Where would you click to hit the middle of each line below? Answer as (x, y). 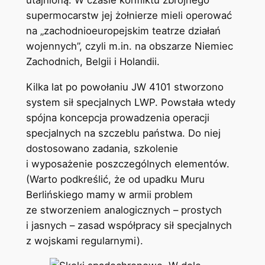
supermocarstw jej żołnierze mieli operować (129, 15)
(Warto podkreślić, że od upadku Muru (115, 179)
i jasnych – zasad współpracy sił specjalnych (129, 225)
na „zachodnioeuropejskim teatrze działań (123, 30)
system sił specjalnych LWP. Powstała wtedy (130, 102)
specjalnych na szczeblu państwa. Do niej (123, 133)
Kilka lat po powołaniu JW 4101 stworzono (125, 87)
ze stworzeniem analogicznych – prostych (124, 210)
